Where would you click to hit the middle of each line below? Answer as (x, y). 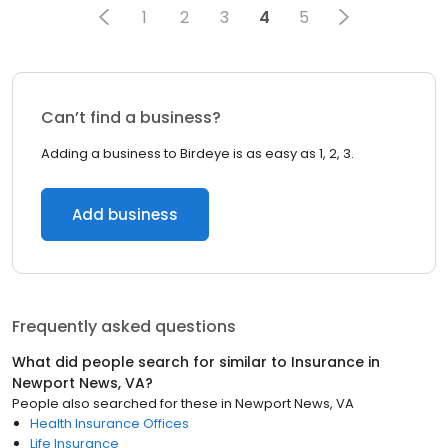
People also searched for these (115, 403)
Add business (125, 214)
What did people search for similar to (151, 362)
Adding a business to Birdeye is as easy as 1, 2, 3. (197, 153)
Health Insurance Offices (109, 423)
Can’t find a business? (131, 117)
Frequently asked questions (124, 326)
